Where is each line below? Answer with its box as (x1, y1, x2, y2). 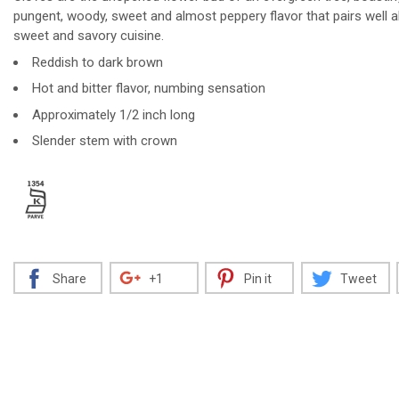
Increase (149, 67, 200, 84)
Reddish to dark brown (32, 53, 163, 70)
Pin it (244, 272, 272, 286)
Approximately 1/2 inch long (32, 106, 195, 123)
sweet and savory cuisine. (13, 28, 164, 44)
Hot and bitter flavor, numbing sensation (32, 80, 265, 96)
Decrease (61, 67, 117, 84)
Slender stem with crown (32, 133, 177, 149)
